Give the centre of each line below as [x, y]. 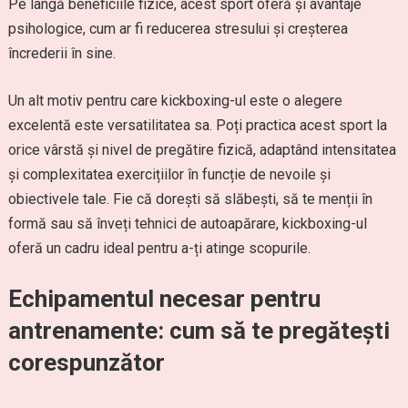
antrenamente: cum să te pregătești [199, 331]
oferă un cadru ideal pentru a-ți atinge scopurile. [159, 248]
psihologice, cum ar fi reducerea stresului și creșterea [178, 29]
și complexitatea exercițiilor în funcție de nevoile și [169, 174]
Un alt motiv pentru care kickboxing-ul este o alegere [175, 101]
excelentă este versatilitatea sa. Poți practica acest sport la [197, 125]
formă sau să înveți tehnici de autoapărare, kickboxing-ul [187, 224]
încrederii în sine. [61, 53]
